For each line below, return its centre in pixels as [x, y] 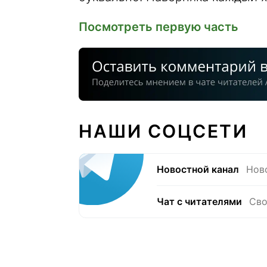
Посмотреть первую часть [159, 27]
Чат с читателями [199, 201]
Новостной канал [198, 169]
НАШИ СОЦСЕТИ [163, 131]
